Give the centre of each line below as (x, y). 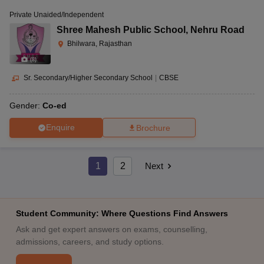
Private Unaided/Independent (57, 14)
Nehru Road (217, 29)
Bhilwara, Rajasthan (100, 43)
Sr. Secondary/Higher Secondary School (88, 77)
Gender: (26, 105)
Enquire (60, 128)
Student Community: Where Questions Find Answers (122, 213)
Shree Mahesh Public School (121, 29)
